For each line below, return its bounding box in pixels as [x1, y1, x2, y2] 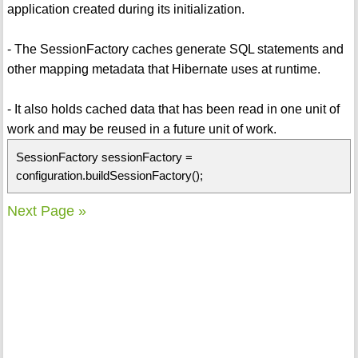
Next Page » [6, 203, 86, 220]
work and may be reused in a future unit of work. [6, 122, 276, 137]
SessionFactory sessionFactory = [15, 150, 193, 165]
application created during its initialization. [6, 2, 245, 17]
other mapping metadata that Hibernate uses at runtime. [6, 62, 320, 77]
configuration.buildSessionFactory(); [15, 169, 203, 183]
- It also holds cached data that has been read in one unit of [6, 102, 340, 117]
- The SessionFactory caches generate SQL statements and [6, 42, 344, 57]
